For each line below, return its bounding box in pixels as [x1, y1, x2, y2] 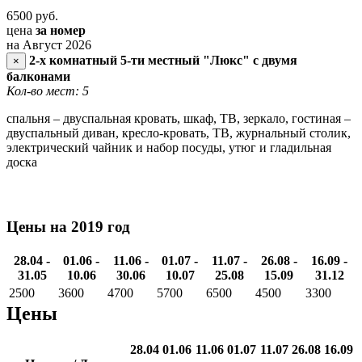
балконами [6, 69, 70, 83]
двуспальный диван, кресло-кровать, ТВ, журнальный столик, [6, 125, 351, 140]
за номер [36, 23, 86, 37]
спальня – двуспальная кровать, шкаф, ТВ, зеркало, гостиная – [6, 111, 351, 125]
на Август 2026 [6, 37, 91, 52]
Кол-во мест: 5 [6, 83, 89, 98]
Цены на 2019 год [6, 217, 130, 235]
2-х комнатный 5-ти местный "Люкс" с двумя [29, 53, 297, 67]
